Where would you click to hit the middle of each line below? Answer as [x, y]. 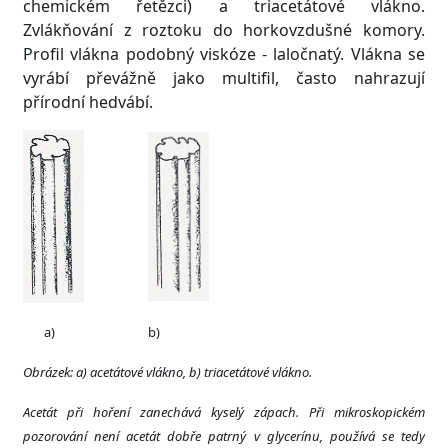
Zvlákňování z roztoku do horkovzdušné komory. [224, 29]
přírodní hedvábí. [88, 101]
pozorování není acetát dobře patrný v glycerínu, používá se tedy [224, 435]
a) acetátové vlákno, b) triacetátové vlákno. [194, 371]
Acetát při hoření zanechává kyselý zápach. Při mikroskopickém [224, 411]
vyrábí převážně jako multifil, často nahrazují [224, 77]
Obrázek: [49, 371]
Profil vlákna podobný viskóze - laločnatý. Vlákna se [224, 53]
